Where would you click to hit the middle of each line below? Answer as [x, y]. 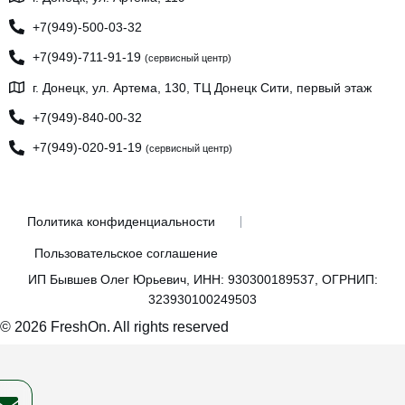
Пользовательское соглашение [126, 253]
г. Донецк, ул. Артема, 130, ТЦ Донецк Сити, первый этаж [202, 87]
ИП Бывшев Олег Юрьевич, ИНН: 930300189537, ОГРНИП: [202, 279]
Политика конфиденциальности [121, 221]
